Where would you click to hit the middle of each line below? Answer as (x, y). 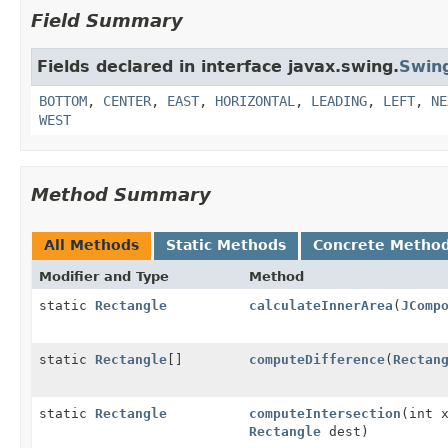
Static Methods (226, 244)
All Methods (91, 244)
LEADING (339, 100)
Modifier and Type (104, 276)
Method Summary (121, 194)
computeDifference (317, 359)
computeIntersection (325, 413)
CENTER (127, 100)
